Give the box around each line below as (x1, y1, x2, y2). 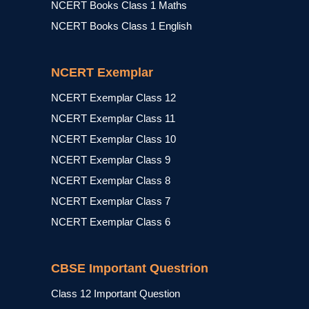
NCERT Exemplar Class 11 (51, 112, 175, 124)
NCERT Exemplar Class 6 (51, 216, 170, 228)
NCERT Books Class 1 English (51, 20, 192, 32)
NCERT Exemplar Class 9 (51, 154, 170, 166)
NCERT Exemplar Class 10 (51, 133, 176, 145)
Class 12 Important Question (51, 288, 180, 299)
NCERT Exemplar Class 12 (51, 92, 176, 103)
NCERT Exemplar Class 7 (51, 195, 170, 207)
